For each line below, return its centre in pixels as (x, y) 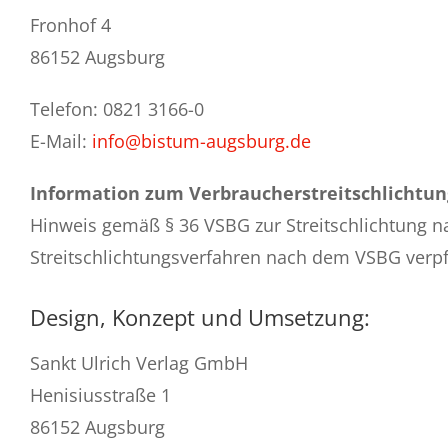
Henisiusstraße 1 (100, 394)
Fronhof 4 (70, 25)
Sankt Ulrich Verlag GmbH (139, 362)
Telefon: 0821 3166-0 (117, 109)
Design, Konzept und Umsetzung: (200, 316)
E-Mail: (61, 141)
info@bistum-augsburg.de (201, 141)
